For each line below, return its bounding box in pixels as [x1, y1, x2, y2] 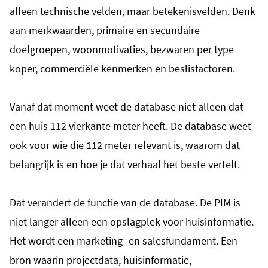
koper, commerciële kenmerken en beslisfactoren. [10, 61, 235, 75]
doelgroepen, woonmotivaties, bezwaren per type [10, 42, 234, 56]
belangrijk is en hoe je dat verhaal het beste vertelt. [10, 157, 240, 171]
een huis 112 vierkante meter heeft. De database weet [10, 118, 251, 133]
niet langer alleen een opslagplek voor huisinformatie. [10, 214, 254, 229]
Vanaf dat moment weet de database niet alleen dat [10, 99, 243, 114]
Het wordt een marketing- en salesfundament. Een [10, 233, 237, 248]
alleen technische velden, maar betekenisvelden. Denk [10, 4, 255, 18]
